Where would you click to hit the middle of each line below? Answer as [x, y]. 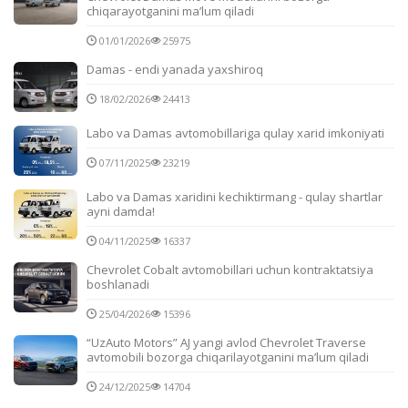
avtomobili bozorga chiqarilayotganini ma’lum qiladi [228, 357]
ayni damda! [121, 211]
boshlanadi [118, 284]
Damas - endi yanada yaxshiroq [175, 69]
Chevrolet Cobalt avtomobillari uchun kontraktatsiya [230, 269]
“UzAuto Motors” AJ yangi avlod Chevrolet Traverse [226, 342]
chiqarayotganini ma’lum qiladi [170, 10]
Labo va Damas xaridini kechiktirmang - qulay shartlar [235, 196]
